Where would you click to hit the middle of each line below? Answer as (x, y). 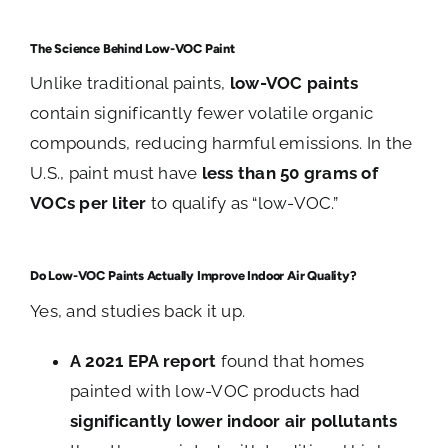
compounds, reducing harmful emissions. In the (221, 143)
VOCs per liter (88, 203)
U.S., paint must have (116, 173)
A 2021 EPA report (143, 361)
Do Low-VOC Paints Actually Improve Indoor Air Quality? (193, 276)
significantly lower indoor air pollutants (234, 421)
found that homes (290, 361)
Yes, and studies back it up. (138, 311)
